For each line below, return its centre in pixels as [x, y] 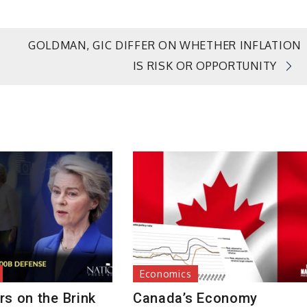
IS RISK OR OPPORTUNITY [205, 66]
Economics [165, 273]
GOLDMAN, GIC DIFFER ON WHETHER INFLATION [164, 46]
